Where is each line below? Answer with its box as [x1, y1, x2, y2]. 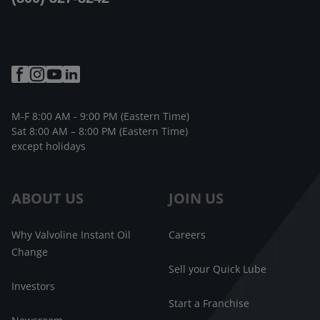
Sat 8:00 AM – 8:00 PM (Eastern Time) [11, 124, 188, 138]
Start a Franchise [169, 296, 249, 310]
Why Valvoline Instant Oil [11, 227, 131, 241]
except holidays [11, 139, 86, 153]
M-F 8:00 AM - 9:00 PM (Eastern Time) [11, 109, 189, 123]
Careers [169, 227, 206, 241]
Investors [11, 279, 55, 293]
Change [11, 244, 48, 259]
